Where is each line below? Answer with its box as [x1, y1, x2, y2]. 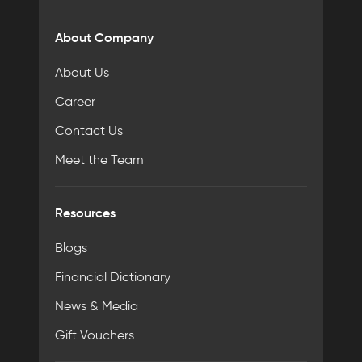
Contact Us [55, 123, 123, 138]
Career [55, 94, 95, 109]
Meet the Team [55, 152, 144, 167]
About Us [55, 65, 109, 80]
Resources [55, 204, 116, 221]
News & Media [55, 298, 138, 314]
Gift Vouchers [55, 327, 134, 343]
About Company [55, 29, 154, 45]
